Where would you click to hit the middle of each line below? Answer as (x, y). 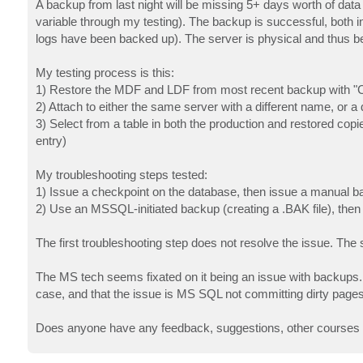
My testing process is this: (105, 72)
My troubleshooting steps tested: (121, 174)
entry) (51, 140)
